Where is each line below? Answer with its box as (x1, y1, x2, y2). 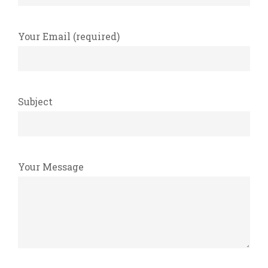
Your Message (18, 160, 84, 173)
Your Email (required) (18, 29, 120, 42)
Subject (18, 95, 53, 108)
